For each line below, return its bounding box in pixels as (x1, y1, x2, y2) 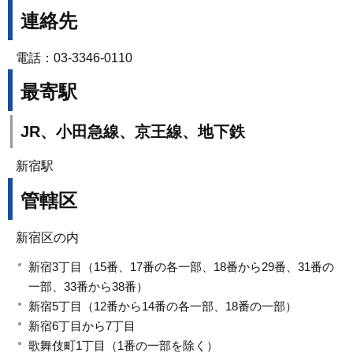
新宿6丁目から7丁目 (28, 319, 136, 333)
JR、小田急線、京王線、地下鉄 (20, 123, 245, 141)
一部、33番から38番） (28, 280, 148, 294)
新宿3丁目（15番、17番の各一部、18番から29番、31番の (28, 260, 334, 274)
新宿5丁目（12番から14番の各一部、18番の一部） (28, 299, 297, 314)
